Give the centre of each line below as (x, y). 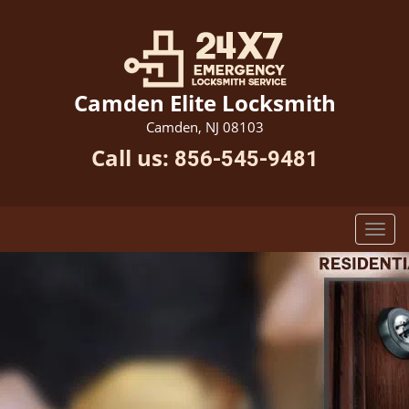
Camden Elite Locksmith (204, 103)
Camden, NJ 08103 (204, 127)
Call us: (132, 157)
